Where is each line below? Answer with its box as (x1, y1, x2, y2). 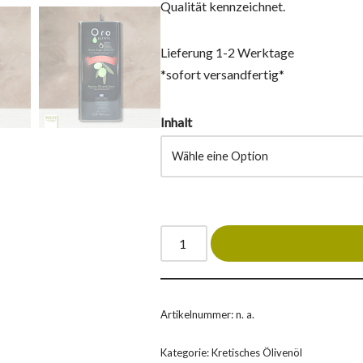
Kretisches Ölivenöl (211, 345, 302, 359)
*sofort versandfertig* (160, 66, 284, 82)
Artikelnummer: (160, 307, 236, 321)
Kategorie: (160, 345, 211, 359)
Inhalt (160, 113, 192, 130)
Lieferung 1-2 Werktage (160, 44, 294, 60)
